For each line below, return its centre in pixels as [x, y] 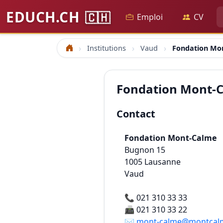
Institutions [107, 48]
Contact [136, 114]
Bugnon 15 [145, 150]
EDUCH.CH [45, 17]
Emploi [150, 17]
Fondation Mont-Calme [170, 138]
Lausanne [163, 162]
